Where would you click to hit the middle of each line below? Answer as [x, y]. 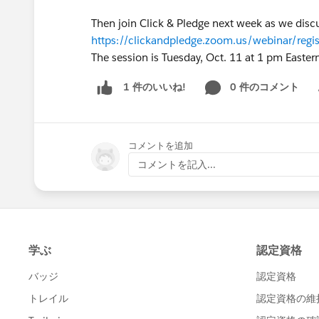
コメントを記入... [177, 164]
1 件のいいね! [155, 87]
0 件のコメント [265, 87]
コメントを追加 [161, 145]
